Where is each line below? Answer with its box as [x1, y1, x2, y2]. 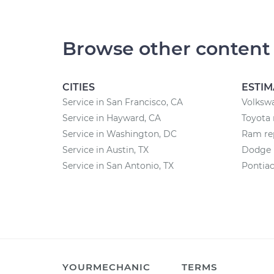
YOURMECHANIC [62, 261, 150, 273]
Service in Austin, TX [62, 144, 149, 155]
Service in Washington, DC [62, 128, 177, 139]
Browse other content [62, 37, 270, 60]
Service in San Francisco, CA [62, 97, 183, 108]
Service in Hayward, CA [62, 113, 161, 124]
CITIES [62, 81, 95, 93]
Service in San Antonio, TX [62, 160, 174, 171]
